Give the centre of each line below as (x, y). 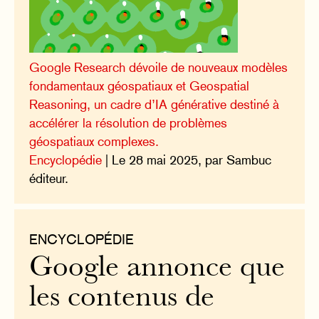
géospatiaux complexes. (94, 142)
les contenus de (122, 299)
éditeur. (49, 179)
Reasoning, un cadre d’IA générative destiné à (155, 105)
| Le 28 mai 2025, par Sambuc (187, 160)
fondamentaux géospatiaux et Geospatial (140, 86)
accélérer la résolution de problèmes (129, 123)
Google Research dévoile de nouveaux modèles (159, 68)
